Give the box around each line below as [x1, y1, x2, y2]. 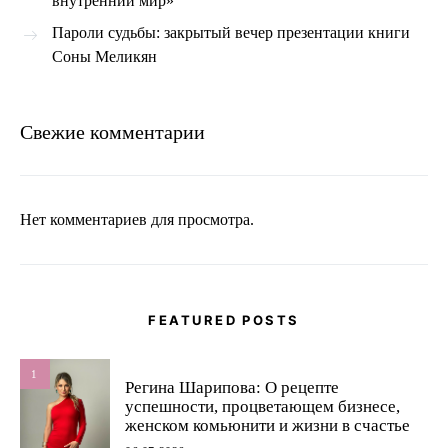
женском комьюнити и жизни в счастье [125, 415, 410, 435]
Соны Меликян [52, 48, 157, 66]
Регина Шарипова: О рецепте [125, 377, 339, 397]
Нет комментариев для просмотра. [20, 211, 254, 229]
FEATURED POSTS [148, 312, 300, 329]
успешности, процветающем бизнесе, [125, 396, 400, 416]
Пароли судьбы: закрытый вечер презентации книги [52, 24, 410, 42]
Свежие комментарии [20, 121, 205, 144]
